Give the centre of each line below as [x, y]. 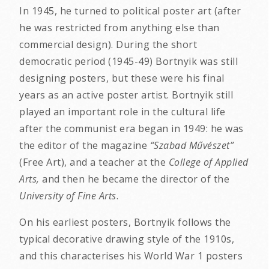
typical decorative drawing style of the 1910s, [127, 239]
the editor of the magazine [85, 145]
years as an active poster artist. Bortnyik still [126, 95]
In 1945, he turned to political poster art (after [130, 11]
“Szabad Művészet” [192, 145]
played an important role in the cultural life [122, 112]
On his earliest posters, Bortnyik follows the [125, 222]
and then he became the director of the [134, 179]
